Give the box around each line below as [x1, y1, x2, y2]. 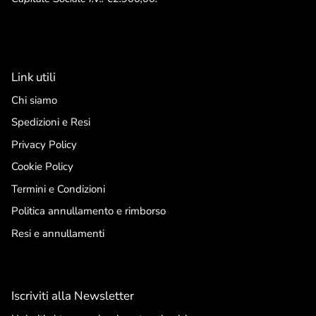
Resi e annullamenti [11, 226, 104, 241]
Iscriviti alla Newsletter [11, 288, 134, 305]
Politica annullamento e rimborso [11, 204, 166, 219]
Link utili [11, 68, 56, 85]
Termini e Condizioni [11, 181, 105, 196]
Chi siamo [11, 92, 57, 107]
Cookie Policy [11, 159, 73, 174]
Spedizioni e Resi [11, 115, 90, 130]
